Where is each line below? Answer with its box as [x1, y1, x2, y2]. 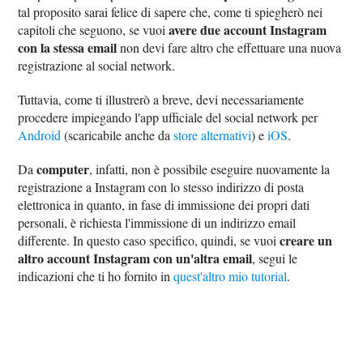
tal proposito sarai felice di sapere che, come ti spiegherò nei [18, 3, 323, 20]
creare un [280, 231, 333, 250]
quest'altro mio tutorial [173, 267, 288, 284]
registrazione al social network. [18, 57, 176, 74]
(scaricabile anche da [61, 126, 174, 143]
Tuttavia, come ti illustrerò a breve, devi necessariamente [18, 91, 305, 108]
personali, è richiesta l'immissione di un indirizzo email [18, 214, 297, 231]
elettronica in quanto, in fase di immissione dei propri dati [18, 196, 310, 213]
